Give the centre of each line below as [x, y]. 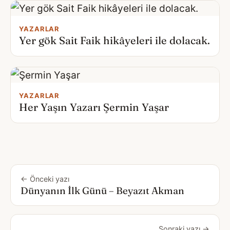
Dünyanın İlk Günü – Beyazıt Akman [102, 190]
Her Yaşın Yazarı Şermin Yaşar [94, 107]
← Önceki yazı [45, 179]
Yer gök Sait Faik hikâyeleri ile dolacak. [114, 40]
